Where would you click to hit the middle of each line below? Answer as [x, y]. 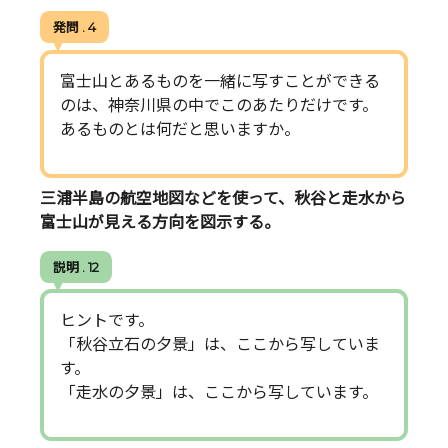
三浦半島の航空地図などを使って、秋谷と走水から [223, 199]
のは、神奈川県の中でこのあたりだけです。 [219, 105]
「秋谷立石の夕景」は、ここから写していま [220, 345]
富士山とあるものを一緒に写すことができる [220, 81]
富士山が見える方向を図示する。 [160, 223]
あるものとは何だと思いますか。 [180, 129]
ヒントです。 [107, 321]
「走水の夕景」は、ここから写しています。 [219, 393]
